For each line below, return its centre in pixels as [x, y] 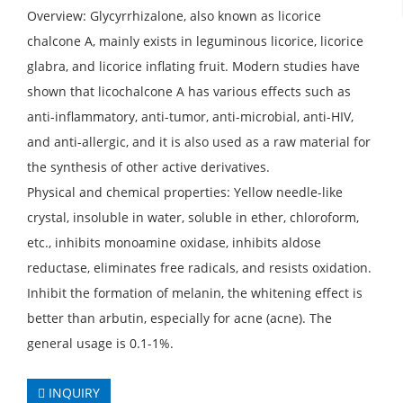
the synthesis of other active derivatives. [148, 167]
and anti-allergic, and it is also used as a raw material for [199, 142]
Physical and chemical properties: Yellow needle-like [185, 192]
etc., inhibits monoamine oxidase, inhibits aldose [174, 242]
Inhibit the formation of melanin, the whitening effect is [195, 293]
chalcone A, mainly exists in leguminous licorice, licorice [195, 41]
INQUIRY [72, 393]
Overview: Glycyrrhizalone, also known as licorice [174, 16]
